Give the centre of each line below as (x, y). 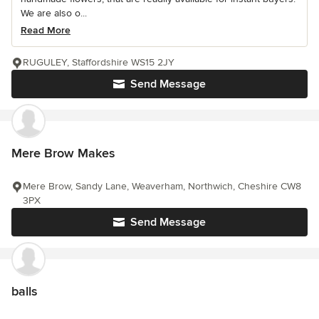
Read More (46, 30)
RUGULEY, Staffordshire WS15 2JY (99, 62)
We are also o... (54, 13)
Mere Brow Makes (63, 153)
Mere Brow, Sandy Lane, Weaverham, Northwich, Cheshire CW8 (162, 186)
